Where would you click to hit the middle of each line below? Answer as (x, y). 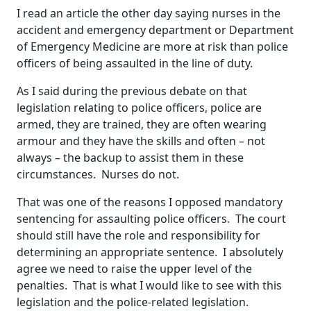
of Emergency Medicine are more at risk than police (152, 47)
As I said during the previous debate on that (132, 91)
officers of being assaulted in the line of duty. (135, 64)
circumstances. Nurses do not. (98, 175)
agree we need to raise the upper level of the (134, 269)
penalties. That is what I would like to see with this (149, 286)
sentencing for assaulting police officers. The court (151, 219)
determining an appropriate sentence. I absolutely (150, 252)
